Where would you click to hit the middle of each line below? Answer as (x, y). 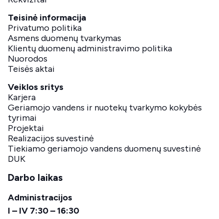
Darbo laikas (35, 177)
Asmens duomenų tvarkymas (65, 38)
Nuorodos (28, 58)
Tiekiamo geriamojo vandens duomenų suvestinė (104, 148)
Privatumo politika (45, 28)
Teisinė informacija (47, 17)
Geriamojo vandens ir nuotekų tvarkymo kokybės (105, 107)
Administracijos (40, 197)
